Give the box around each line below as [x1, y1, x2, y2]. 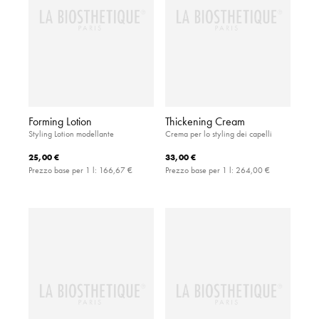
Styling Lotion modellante [28, 128, 114, 140]
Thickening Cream [165, 114, 245, 129]
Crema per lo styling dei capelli [165, 128, 272, 140]
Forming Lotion [28, 114, 92, 129]
